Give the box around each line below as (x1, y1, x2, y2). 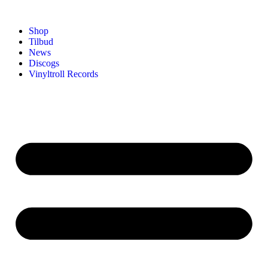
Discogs (29, 58, 59, 68)
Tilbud (29, 36, 53, 47)
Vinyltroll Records (29, 69, 98, 79)
